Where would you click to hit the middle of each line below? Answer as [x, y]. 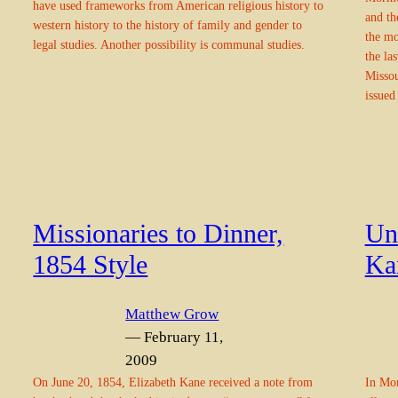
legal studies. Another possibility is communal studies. [169, 44]
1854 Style [91, 265]
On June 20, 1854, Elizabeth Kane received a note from [173, 382]
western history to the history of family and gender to [168, 24]
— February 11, [175, 337]
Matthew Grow [172, 314]
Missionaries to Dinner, [159, 234]
